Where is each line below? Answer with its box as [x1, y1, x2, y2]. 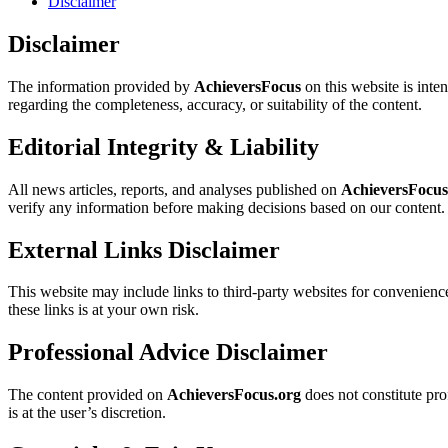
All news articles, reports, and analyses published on [8, 180, 341, 198]
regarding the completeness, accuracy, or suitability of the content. [8, 95, 422, 113]
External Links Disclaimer [8, 236, 280, 263]
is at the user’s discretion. [8, 404, 166, 422]
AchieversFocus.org [167, 386, 301, 404]
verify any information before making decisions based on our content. [8, 198, 445, 216]
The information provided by [8, 77, 194, 95]
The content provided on [8, 386, 167, 404]
